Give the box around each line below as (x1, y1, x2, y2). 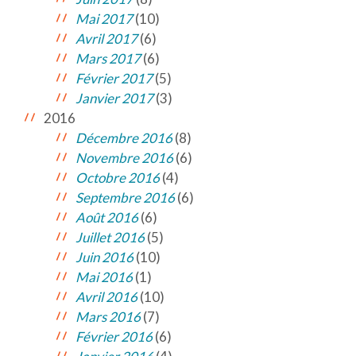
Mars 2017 (75, 50, 141, 67)
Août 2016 (75, 209, 138, 226)
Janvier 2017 (75, 90, 153, 106)
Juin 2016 (75, 249, 133, 265)
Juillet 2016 (75, 229, 145, 246)
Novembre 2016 (75, 149, 173, 166)
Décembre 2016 (75, 130, 172, 146)
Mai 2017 (75, 10, 133, 27)
